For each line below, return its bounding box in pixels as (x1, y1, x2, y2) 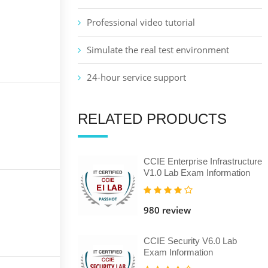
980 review (143, 203, 191, 216)
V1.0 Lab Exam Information (143, 167, 250, 178)
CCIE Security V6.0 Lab (143, 235, 237, 246)
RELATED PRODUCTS (77, 110, 227, 127)
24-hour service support (86, 71, 186, 83)
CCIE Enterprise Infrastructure (143, 156, 262, 166)
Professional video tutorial (86, 16, 195, 28)
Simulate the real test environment (86, 43, 229, 56)
